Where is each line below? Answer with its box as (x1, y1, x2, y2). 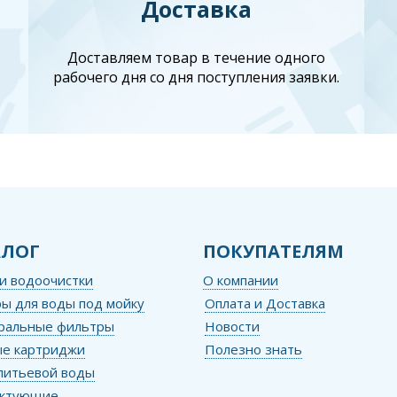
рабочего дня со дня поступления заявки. (53, 66, 340, 87)
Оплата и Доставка (204, 294, 325, 313)
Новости (204, 317, 260, 336)
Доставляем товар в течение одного (67, 47, 326, 67)
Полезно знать (204, 340, 302, 359)
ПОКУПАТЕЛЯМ (202, 239, 344, 264)
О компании (202, 271, 278, 290)
